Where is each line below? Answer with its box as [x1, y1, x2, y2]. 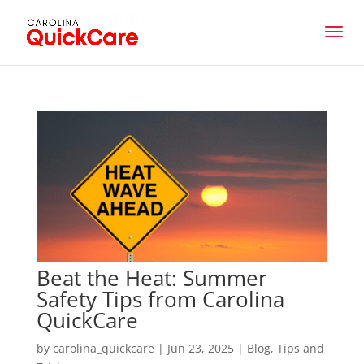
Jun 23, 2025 [167, 340, 234, 357]
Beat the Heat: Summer [36, 263, 267, 293]
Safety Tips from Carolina [36, 284, 284, 314]
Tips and [276, 340, 324, 357]
